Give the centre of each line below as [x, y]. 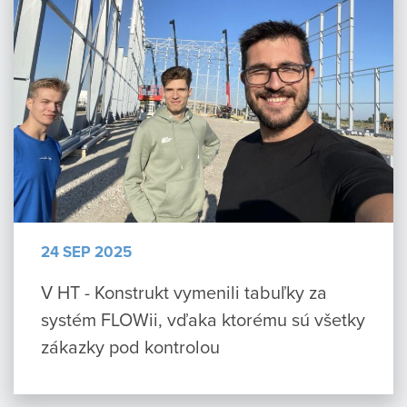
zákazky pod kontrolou [130, 347]
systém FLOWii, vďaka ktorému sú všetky [203, 320]
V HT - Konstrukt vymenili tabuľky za [184, 293]
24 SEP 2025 [86, 252]
